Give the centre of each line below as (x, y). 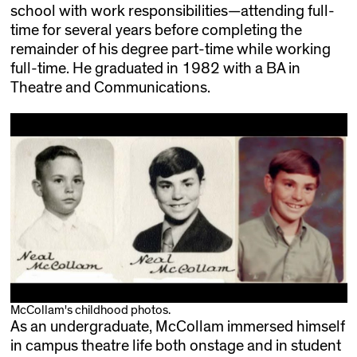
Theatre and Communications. (110, 87)
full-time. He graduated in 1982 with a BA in (155, 68)
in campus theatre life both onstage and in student (175, 345)
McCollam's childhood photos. (90, 310)
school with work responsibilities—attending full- (172, 11)
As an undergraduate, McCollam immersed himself (177, 326)
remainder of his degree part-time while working (170, 49)
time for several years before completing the (156, 30)
